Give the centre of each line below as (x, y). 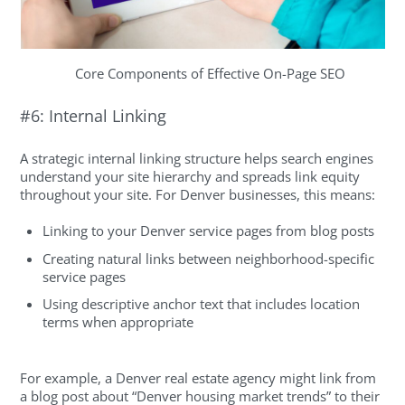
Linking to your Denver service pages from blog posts (209, 231)
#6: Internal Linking (94, 115)
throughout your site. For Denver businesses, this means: (198, 195)
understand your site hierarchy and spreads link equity (190, 177)
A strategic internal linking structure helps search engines (197, 159)
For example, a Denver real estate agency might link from (198, 377)
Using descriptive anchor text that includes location (202, 304)
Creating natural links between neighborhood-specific (209, 258)
